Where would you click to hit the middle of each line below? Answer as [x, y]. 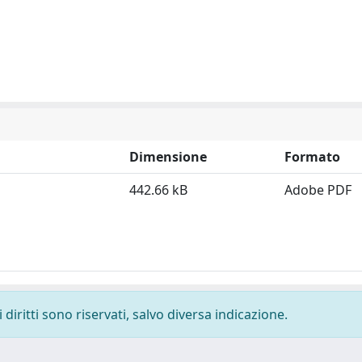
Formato [312, 157]
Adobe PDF [318, 190]
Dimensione [168, 157]
